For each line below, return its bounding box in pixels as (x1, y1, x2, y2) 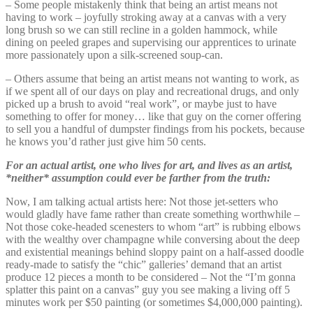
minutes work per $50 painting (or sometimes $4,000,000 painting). (6, 296, 303, 308)
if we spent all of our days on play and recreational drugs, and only (6, 85, 299, 97)
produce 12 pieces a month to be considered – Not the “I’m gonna (6, 270, 296, 283)
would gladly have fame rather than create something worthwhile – (6, 208, 300, 220)
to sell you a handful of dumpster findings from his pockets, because (6, 122, 305, 135)
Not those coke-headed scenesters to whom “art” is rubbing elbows (6, 220, 300, 233)
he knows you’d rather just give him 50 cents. (6, 135, 206, 147)
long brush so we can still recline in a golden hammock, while (6, 23, 277, 36)
